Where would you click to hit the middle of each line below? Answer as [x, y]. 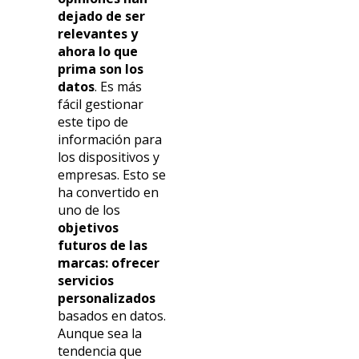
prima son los [101, 69]
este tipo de [93, 121]
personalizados [107, 298]
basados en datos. [112, 315]
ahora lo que [98, 51]
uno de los [89, 210]
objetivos [89, 227]
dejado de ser [102, 16]
